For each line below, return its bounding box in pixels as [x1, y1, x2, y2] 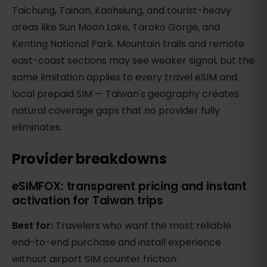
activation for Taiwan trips [12, 193, 163, 209]
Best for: [12, 219, 55, 233]
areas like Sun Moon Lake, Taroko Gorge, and [12, 20, 220, 35]
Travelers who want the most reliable [55, 219, 231, 233]
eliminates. [12, 120, 62, 135]
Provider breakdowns [12, 149, 167, 169]
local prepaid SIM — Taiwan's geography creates [12, 87, 239, 101]
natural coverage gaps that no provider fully [12, 104, 220, 118]
